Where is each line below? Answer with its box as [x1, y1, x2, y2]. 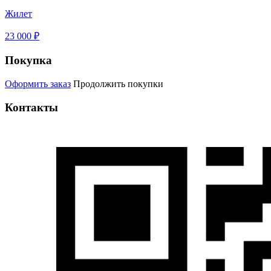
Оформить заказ [5, 78, 71, 89]
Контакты [5, 100, 58, 114]
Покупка [5, 54, 52, 67]
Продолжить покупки [73, 78, 163, 89]
